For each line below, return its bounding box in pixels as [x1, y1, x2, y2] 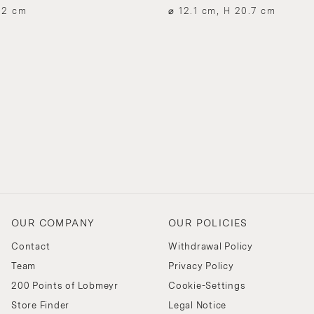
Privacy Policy [168, 260, 234, 271]
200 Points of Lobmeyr [11, 280, 118, 291]
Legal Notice [168, 299, 226, 310]
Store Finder [11, 299, 69, 310]
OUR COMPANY [11, 217, 95, 228]
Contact [11, 240, 50, 252]
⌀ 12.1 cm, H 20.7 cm [168, 5, 275, 16]
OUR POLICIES [168, 217, 248, 228]
